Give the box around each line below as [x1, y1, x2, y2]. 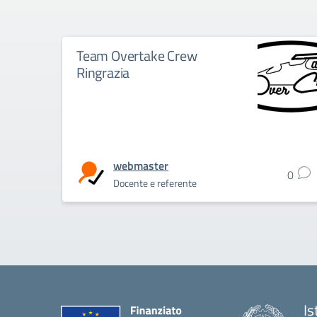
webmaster [113, 157, 168, 174]
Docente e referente [113, 175, 197, 190]
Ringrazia [76, 62, 130, 83]
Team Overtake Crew [76, 45, 197, 67]
